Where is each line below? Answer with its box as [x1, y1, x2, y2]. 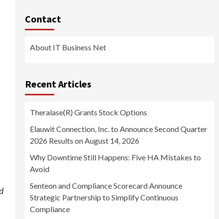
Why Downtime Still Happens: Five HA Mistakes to [29, 153, 201, 162]
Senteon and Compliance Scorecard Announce [29, 181, 182, 191]
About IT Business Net [29, 43, 106, 52]
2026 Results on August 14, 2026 [29, 136, 139, 146]
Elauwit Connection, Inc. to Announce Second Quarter [29, 124, 207, 134]
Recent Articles [24, 78, 91, 90]
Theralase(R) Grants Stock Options [29, 108, 147, 117]
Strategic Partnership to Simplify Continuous [29, 193, 178, 202]
